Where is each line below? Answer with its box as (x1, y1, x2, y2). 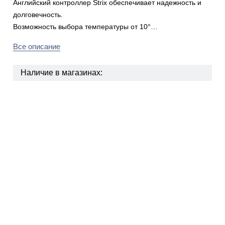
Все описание (13, 42, 60, 51)
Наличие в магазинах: (20, 68, 102, 77)
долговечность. (13, 11, 63, 19)
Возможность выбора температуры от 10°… (13, 23, 158, 31)
